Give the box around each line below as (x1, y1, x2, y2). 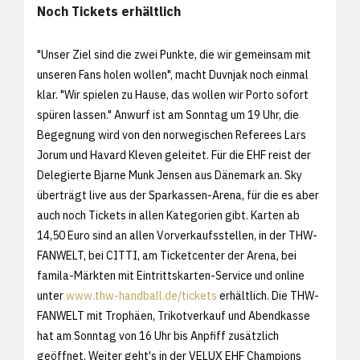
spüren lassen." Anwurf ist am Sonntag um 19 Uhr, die (37, 107, 299, 122)
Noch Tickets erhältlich (37, 2, 181, 19)
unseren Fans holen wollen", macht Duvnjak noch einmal (37, 67, 309, 82)
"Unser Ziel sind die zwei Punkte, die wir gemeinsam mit (37, 47, 311, 62)
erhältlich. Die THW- (217, 288, 319, 303)
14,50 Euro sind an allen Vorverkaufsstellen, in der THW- (37, 227, 317, 243)
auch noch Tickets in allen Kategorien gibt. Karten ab (37, 207, 300, 223)
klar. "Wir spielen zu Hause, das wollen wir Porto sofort (37, 87, 309, 102)
